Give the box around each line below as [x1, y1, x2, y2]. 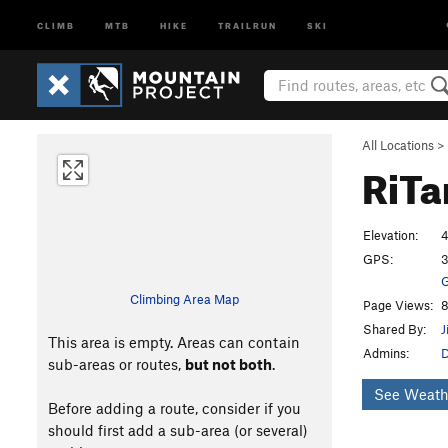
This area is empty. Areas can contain [47, 333, 300, 351]
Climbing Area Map [130, 291, 239, 307]
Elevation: [363, 227, 418, 243]
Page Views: [363, 297, 433, 313]
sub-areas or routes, [47, 355, 185, 373]
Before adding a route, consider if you [47, 399, 301, 417]
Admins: [363, 345, 409, 361]
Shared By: [363, 321, 426, 337]
